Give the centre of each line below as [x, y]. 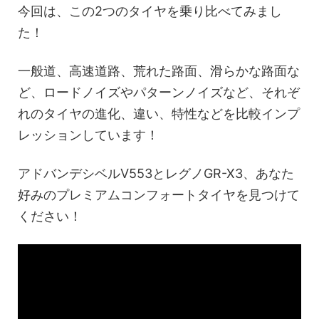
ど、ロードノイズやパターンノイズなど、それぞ [159, 93]
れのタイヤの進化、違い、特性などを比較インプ [159, 114]
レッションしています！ [88, 135]
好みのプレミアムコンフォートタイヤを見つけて [159, 195]
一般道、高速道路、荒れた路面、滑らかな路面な [159, 71]
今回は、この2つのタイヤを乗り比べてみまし [150, 11]
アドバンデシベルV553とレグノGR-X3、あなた [156, 174]
